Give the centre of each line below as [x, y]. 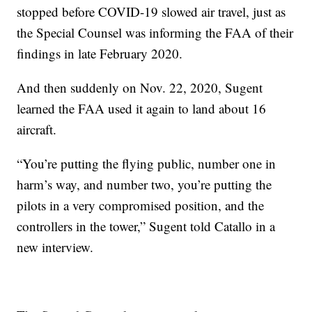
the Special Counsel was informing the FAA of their [155, 33]
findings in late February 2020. [100, 54]
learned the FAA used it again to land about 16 [142, 109]
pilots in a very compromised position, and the [141, 205]
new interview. [55, 247]
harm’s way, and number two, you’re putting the [145, 185]
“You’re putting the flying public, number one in [147, 164]
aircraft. [37, 130]
